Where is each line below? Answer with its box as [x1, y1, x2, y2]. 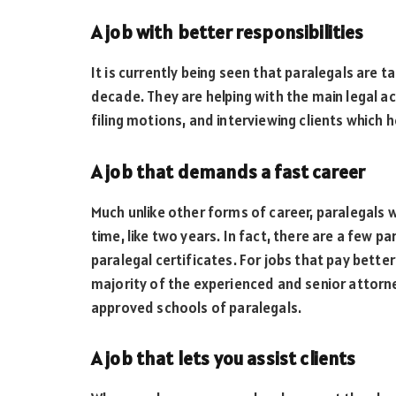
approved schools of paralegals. [91, 297, 305, 317]
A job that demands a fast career [91, 159, 366, 184]
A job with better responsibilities [91, 19, 364, 44]
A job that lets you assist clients [91, 346, 356, 371]
